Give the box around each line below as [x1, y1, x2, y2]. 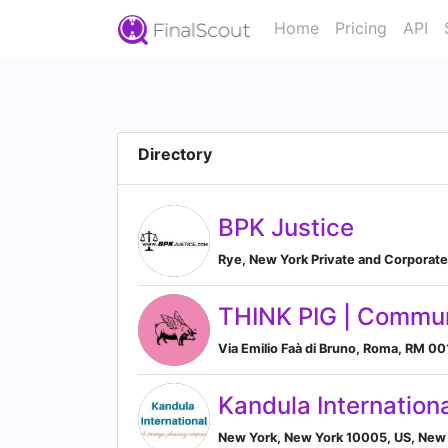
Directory [138, 144, 212, 164]
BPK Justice [218, 212, 354, 242]
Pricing [335, 18, 387, 38]
